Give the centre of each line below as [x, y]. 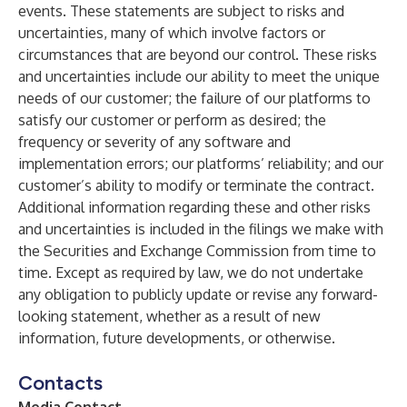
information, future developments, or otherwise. [177, 338]
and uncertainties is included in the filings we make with [201, 229]
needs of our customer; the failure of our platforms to [194, 98]
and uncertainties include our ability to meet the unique [199, 76]
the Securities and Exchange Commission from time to [197, 251]
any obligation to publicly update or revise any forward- [198, 294]
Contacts [60, 383]
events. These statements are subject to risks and [181, 11]
